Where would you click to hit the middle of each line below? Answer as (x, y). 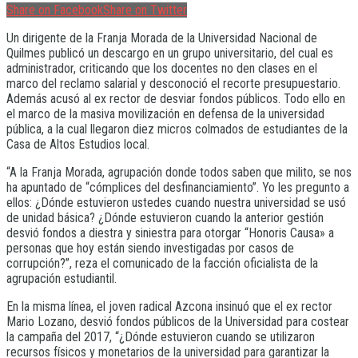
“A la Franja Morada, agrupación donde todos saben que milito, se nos (179, 172)
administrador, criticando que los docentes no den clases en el (162, 68)
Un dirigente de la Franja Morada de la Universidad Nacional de (162, 38)
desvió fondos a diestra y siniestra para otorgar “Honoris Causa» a (170, 233)
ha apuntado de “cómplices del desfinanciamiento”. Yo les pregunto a (178, 187)
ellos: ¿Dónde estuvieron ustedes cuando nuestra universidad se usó (176, 202)
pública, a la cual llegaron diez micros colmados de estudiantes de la (177, 129)
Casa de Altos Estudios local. (78, 144)
